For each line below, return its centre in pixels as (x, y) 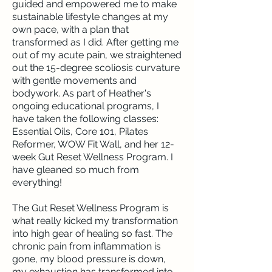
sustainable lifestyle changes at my (90, 17)
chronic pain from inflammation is (87, 246)
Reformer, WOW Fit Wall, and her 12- (93, 144)
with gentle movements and (74, 80)
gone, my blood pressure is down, (89, 259)
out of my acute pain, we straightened (97, 55)
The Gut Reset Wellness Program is (90, 208)
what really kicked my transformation (95, 221)
